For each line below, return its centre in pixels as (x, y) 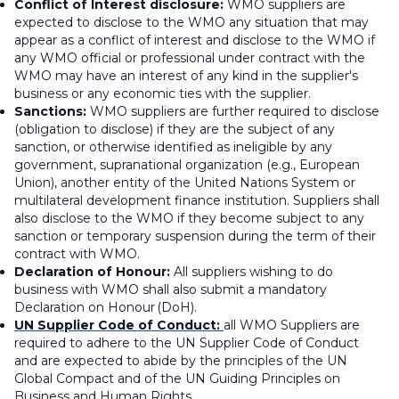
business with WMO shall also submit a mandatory (171, 290)
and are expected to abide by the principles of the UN (181, 361)
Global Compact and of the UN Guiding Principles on (177, 379)
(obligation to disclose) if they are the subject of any (175, 130)
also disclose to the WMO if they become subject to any (189, 219)
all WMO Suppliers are (292, 326)
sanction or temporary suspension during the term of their (195, 236)
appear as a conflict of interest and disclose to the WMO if (195, 41)
